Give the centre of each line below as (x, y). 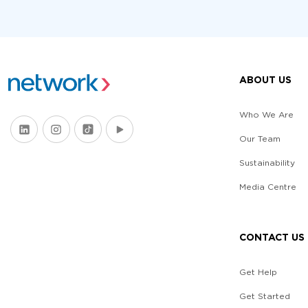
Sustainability (267, 162)
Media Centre (268, 186)
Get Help (258, 272)
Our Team (260, 138)
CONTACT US (272, 237)
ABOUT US (265, 79)
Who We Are (266, 114)
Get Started (265, 296)
